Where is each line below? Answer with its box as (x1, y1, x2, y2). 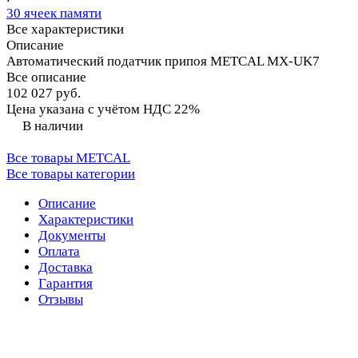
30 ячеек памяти (6, 6, 101, 22)
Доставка (38, 260, 93, 276)
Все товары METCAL (6, 150, 130, 166)
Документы (38, 228, 105, 244)
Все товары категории (6, 166, 135, 182)
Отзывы (38, 292, 83, 308)
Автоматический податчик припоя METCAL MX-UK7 (6, 54, 320, 70)
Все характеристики (6, 22, 124, 38)
